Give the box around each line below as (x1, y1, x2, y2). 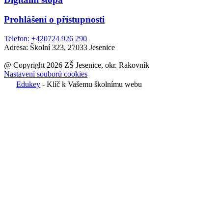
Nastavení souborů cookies (4, 70, 87, 79)
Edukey (16, 80, 40, 88)
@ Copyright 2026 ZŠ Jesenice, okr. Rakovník (4, 61, 149, 70)
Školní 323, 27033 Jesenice (30, 43, 115, 52)
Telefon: (4, 34, 29, 43)
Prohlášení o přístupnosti (4, 14, 105, 25)
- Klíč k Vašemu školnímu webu (40, 80, 142, 88)
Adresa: (4, 43, 28, 52)
